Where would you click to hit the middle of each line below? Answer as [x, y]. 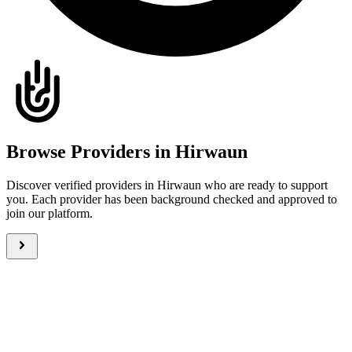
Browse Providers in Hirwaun [127, 151]
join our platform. [49, 213]
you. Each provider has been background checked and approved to [172, 199]
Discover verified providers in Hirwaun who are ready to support [167, 185]
